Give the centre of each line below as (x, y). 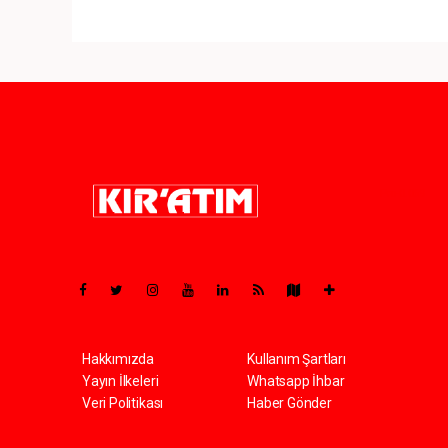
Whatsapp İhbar (296, 381)
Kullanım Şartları (296, 359)
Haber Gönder (289, 403)
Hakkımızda (118, 359)
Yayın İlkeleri (120, 381)
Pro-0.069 (402, 193)
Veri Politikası (123, 403)
